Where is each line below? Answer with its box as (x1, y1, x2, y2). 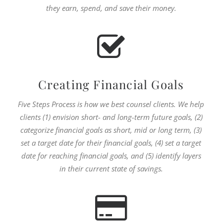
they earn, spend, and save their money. (46, 3, 176, 13)
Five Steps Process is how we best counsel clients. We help (18, 99, 204, 109)
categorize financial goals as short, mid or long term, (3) (20, 125, 202, 135)
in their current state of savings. (59, 164, 163, 173)
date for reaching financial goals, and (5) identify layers (21, 151, 201, 161)
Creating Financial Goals (38, 76, 184, 92)
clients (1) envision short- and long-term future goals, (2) (19, 112, 203, 122)
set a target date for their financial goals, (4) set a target (21, 138, 201, 148)
